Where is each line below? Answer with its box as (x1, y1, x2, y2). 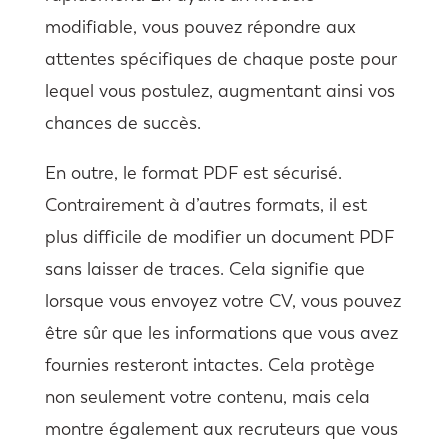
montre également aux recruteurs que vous (44, 417, 398, 440)
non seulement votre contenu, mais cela (44, 385, 370, 408)
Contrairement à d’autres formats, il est (44, 193, 367, 216)
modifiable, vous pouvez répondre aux (44, 15, 356, 38)
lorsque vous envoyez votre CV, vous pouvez (44, 289, 401, 312)
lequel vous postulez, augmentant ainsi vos (44, 79, 395, 102)
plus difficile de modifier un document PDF (44, 225, 394, 248)
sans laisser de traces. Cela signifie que (44, 257, 365, 280)
